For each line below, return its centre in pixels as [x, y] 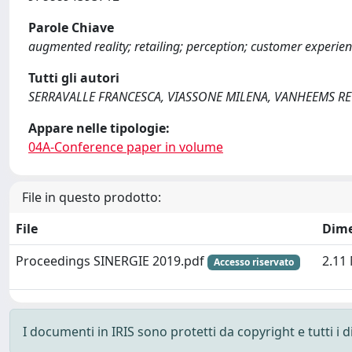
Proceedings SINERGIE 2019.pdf [112, 261]
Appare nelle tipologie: [99, 128]
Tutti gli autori [74, 78]
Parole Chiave [71, 27]
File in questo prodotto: [92, 197]
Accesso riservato [253, 262]
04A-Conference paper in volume [126, 147]
